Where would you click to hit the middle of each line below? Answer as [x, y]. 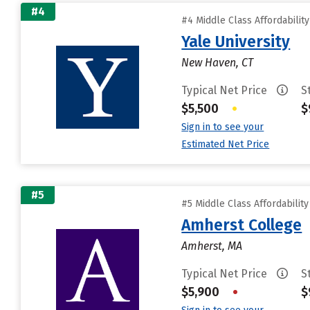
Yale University [236, 42]
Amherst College [242, 225]
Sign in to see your [223, 127]
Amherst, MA [212, 246]
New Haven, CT [218, 63]
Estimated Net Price [226, 144]
